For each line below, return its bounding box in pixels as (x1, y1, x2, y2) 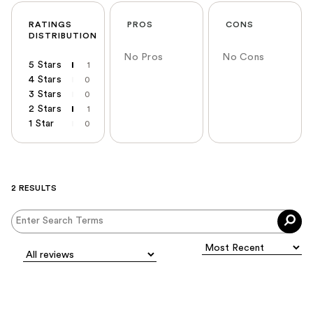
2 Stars (29, 103, 61, 114)
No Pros (124, 52, 163, 62)
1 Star (29, 118, 54, 129)
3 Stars (29, 89, 61, 99)
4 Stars (29, 74, 61, 85)
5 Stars (29, 59, 61, 70)
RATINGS (29, 20, 72, 29)
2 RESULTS (11, 183, 57, 192)
